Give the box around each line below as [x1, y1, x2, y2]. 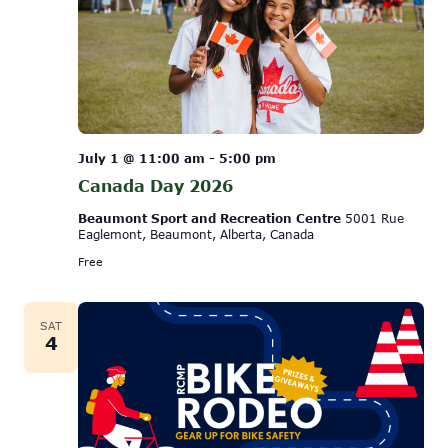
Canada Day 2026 [78, 176, 233, 195]
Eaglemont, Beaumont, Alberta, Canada [78, 226, 314, 241]
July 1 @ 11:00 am [78, 150, 205, 165]
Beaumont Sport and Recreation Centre [78, 210, 345, 225]
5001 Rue [345, 210, 404, 225]
